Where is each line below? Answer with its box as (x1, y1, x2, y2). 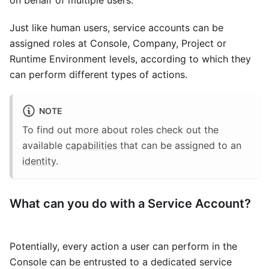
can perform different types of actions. (10, 68, 187, 81)
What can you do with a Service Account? (10, 196, 251, 211)
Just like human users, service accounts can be (10, 22, 223, 34)
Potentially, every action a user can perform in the (10, 240, 237, 253)
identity (22, 155, 56, 168)
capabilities (65, 139, 117, 152)
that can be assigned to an (117, 139, 241, 152)
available (22, 139, 65, 152)
